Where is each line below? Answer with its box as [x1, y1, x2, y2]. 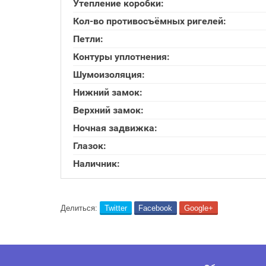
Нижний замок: [73, 87, 142, 98]
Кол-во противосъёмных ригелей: [73, 15, 226, 27]
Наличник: [73, 158, 120, 169]
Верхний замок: [73, 104, 144, 116]
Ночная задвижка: [73, 122, 157, 134]
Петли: [73, 33, 103, 45]
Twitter [104, 203, 127, 213]
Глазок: [73, 140, 106, 151]
